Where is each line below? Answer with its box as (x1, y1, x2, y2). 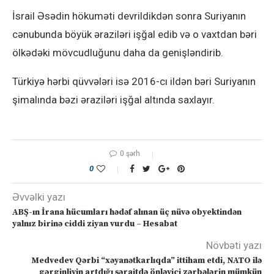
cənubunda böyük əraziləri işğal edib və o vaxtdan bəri (12, 28, 257, 41)
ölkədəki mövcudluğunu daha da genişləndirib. (12, 46, 223, 59)
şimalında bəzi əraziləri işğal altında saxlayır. (12, 94, 215, 106)
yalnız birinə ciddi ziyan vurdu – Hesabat (12, 218, 177, 230)
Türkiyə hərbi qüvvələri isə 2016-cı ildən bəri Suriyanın (12, 75, 256, 88)
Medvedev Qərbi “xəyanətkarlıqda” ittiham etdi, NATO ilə (31, 255, 262, 267)
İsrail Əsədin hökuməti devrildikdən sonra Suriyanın (12, 10, 246, 23)
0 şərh (119, 149, 140, 158)
